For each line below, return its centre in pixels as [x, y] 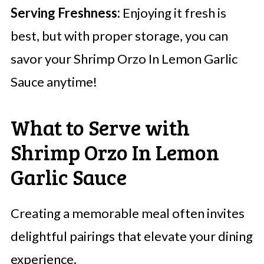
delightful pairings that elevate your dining [131, 236]
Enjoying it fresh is [173, 13]
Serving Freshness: [65, 13]
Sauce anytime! [54, 82]
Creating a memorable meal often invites [127, 213]
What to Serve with [100, 127]
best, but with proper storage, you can [119, 36]
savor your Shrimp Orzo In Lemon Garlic [124, 59]
